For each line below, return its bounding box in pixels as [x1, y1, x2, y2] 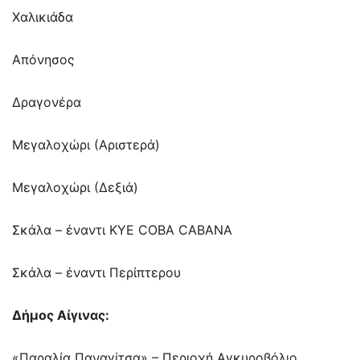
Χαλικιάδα [12, 9, 73, 26]
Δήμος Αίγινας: [12, 307, 109, 324]
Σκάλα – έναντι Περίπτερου [12, 264, 181, 281]
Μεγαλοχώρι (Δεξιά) [12, 179, 138, 196]
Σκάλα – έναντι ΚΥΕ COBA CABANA [12, 222, 232, 239]
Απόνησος [12, 51, 75, 68]
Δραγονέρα [12, 94, 81, 111]
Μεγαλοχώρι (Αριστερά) [12, 137, 160, 153]
